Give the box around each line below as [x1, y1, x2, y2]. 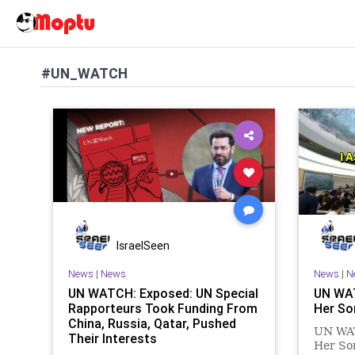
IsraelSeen [116, 239, 170, 253]
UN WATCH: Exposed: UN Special [67, 284, 258, 301]
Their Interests [67, 330, 157, 346]
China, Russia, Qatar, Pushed [67, 315, 236, 331]
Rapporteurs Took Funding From [67, 300, 258, 316]
